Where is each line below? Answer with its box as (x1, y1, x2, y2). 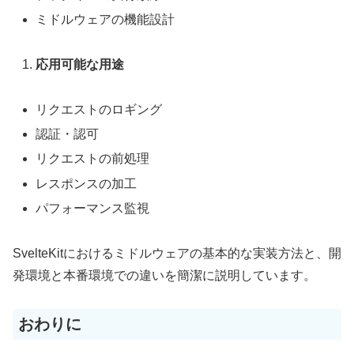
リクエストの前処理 (36, 152, 150, 166)
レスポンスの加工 (36, 176, 137, 190)
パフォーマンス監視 (36, 201, 150, 215)
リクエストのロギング (36, 103, 163, 117)
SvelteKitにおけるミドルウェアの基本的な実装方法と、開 (13, 246, 341, 260)
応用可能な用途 (36, 58, 125, 72)
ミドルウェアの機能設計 (36, 13, 175, 27)
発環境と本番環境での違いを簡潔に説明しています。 (13, 268, 316, 282)
